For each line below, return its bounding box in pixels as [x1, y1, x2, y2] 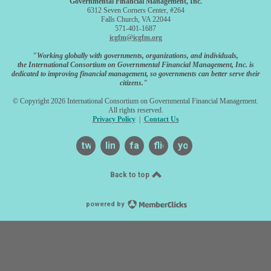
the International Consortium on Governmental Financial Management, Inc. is [17, 60, 254, 70]
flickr [154, 140, 177, 152]
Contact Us [143, 115, 179, 124]
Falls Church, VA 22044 [100, 15, 171, 24]
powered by [85, 200, 126, 209]
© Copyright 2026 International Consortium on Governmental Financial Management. [13, 97, 258, 106]
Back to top [110, 171, 151, 180]
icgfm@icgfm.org [109, 33, 162, 42]
